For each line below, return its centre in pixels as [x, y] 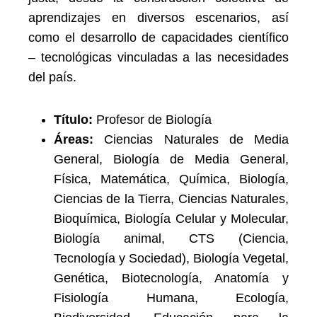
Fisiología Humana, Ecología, [171, 298]
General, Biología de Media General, [171, 159]
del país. [52, 77]
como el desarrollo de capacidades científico [158, 38]
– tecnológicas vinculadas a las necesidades [158, 57]
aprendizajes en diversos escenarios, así [158, 18]
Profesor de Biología [152, 120]
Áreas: [79, 139]
